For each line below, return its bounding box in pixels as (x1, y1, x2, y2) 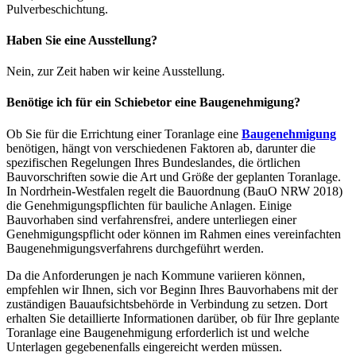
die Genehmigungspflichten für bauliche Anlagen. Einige (6, 198, 292, 212)
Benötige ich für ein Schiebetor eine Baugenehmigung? (6, 95, 300, 110)
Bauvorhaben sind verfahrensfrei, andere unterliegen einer (6, 212, 296, 226)
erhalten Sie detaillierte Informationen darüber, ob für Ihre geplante (6, 311, 339, 325)
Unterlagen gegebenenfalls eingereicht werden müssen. (6, 339, 282, 354)
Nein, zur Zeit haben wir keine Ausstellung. (6, 64, 225, 79)
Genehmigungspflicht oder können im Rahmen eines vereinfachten (6, 226, 341, 241)
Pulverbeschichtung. (6, 2, 108, 16)
